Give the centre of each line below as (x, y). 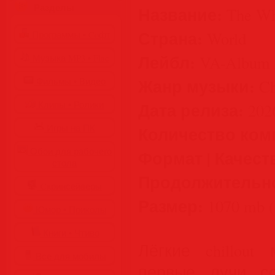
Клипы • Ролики (70, 105)
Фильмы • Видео (70, 81)
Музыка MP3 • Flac (70, 58)
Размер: (171, 206)
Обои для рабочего (70, 151)
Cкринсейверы (70, 186)
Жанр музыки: (196, 86)
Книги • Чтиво (70, 233)
